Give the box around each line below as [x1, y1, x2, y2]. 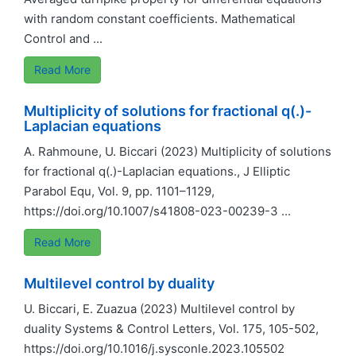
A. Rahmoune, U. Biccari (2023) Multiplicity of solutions [24, 144, 331, 159]
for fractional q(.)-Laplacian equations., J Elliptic [24, 164, 290, 179]
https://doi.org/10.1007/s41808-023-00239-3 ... [24, 203, 291, 219]
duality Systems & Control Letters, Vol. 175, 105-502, [24, 321, 319, 336]
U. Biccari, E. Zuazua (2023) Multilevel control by [24, 301, 295, 316]
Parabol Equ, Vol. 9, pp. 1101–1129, [24, 184, 215, 199]
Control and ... [24, 31, 103, 46]
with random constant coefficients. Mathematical [24, 11, 296, 26]
